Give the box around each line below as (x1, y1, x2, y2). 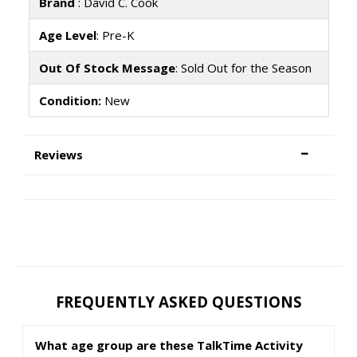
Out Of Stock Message (38, 59, 175, 76)
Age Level (38, 26, 96, 43)
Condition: (38, 92, 101, 108)
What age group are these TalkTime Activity (35, 336, 303, 353)
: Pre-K (96, 26, 135, 43)
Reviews (34, 147, 83, 163)
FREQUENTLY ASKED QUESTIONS (55, 291, 302, 312)
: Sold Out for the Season (175, 59, 312, 76)
